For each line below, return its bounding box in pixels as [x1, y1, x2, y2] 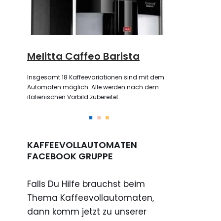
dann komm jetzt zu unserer [27, 206, 147, 218]
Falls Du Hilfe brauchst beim [27, 178, 145, 190]
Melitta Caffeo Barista [27, 49, 140, 64]
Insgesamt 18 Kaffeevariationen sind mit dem [27, 73, 164, 82]
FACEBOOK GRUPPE [27, 150, 113, 163]
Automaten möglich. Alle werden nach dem [27, 83, 159, 92]
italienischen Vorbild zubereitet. [27, 93, 120, 102]
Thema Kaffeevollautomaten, [27, 192, 154, 204]
